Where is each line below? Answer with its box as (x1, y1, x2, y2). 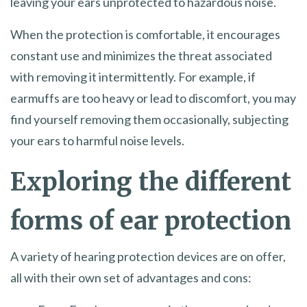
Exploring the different (10, 167, 291, 198)
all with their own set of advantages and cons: (10, 270, 251, 286)
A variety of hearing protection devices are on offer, (10, 249, 286, 265)
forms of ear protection (10, 206, 291, 237)
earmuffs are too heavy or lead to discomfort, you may (10, 90, 296, 106)
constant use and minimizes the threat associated (10, 48, 272, 64)
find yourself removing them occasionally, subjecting (10, 112, 288, 127)
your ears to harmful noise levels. (10, 133, 184, 149)
